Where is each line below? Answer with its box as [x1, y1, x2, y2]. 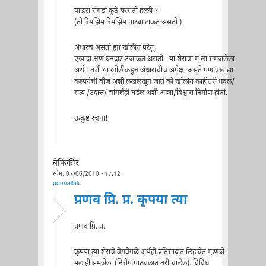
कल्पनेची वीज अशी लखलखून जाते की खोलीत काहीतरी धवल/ [74, 77, 235, 87]
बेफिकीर [52, 158, 79, 169]
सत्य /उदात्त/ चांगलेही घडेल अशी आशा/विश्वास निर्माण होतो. [74, 88, 227, 98]
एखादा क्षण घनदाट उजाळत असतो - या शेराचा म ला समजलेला [74, 54, 235, 64]
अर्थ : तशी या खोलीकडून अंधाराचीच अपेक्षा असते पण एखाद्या [74, 65, 233, 75]
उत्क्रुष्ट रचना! [74, 114, 108, 124]
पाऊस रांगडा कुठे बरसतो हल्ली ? [74, 6, 158, 16]
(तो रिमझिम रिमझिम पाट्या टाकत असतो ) [74, 17, 182, 27]
